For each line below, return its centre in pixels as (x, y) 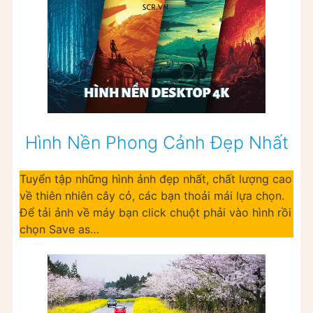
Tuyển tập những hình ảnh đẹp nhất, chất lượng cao (156, 179)
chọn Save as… (59, 229)
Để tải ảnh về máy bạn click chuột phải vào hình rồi (155, 212)
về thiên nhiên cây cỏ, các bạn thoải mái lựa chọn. (152, 195)
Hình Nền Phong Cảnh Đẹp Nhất (156, 143)
